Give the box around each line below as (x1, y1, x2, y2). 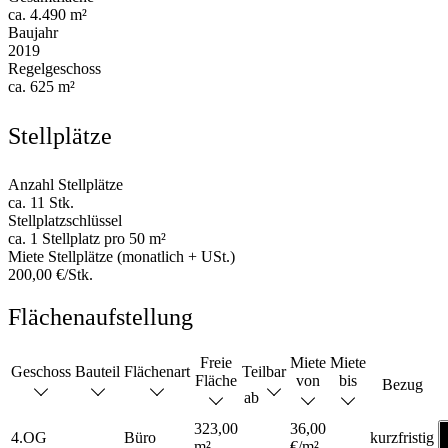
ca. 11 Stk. (8, 194, 74, 212)
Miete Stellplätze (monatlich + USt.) (8, 248, 235, 266)
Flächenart (124, 363, 190, 381)
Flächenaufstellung (8, 304, 193, 331)
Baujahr (8, 24, 58, 42)
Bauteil (75, 363, 120, 381)
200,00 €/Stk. (8, 266, 93, 284)
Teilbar (242, 363, 286, 381)
